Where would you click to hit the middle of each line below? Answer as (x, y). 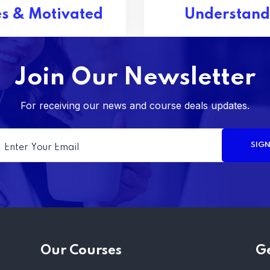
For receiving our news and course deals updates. (135, 105)
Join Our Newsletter (135, 78)
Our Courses (81, 251)
